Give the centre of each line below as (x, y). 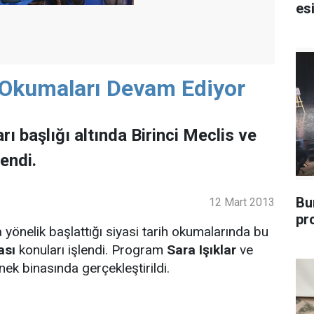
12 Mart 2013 (242, 202)
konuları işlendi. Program (91, 250)
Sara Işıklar (202, 250)
